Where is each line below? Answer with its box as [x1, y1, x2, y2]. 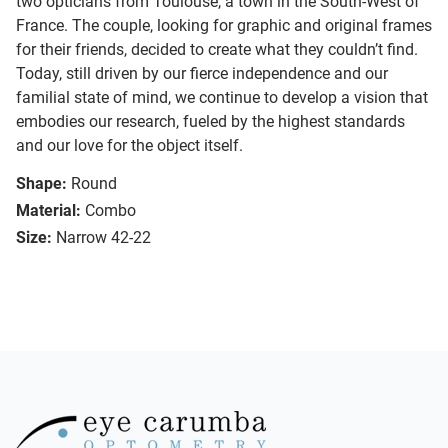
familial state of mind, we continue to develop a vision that [16, 88, 428, 108]
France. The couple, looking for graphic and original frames [16, 16, 432, 36]
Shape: [16, 174, 67, 194]
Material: [16, 201, 81, 221]
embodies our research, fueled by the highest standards [16, 112, 405, 132]
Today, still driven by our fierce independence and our [16, 64, 388, 84]
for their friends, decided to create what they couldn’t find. [16, 40, 418, 60]
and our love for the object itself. [16, 136, 243, 156]
